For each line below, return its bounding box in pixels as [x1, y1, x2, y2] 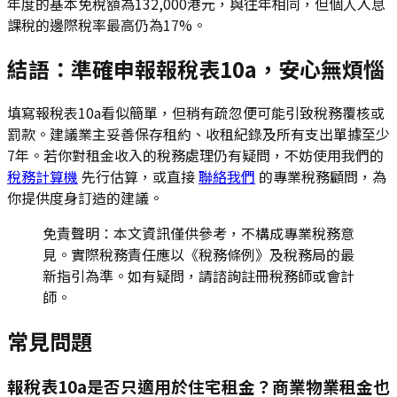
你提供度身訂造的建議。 [7, 187, 163, 208]
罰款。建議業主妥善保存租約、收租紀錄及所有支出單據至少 [7, 123, 390, 144]
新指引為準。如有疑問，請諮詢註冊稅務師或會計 [43, 265, 354, 286]
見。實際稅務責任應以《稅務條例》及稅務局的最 [43, 244, 354, 265]
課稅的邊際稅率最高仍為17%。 [7, 14, 206, 36]
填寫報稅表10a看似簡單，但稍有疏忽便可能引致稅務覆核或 [7, 102, 385, 123]
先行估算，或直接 [78, 166, 198, 187]
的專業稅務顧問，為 [255, 166, 386, 187]
